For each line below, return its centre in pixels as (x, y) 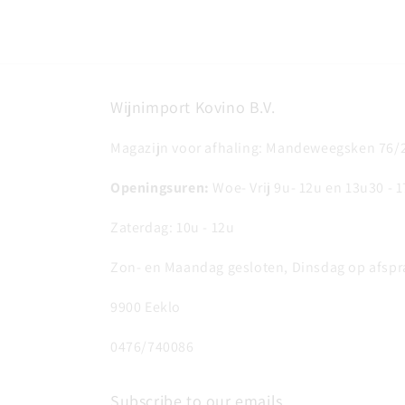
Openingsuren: (160, 188)
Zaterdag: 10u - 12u (173, 227)
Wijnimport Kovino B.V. (193, 107)
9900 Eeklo (146, 307)
